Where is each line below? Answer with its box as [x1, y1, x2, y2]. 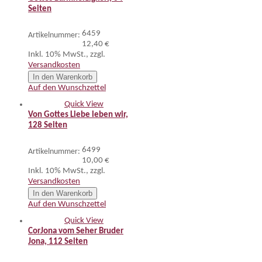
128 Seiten [28, 121, 67, 130]
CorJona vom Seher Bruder [28, 227, 123, 236]
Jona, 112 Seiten [28, 237, 88, 246]
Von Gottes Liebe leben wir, [28, 111, 128, 119]
